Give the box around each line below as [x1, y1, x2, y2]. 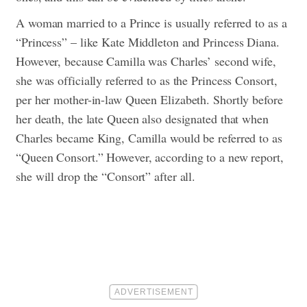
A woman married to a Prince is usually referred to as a [16, 14, 287, 32]
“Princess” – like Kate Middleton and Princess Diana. [16, 34, 280, 51]
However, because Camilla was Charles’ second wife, [16, 53, 276, 70]
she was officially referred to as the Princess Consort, [16, 72, 278, 89]
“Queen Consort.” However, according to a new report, [16, 149, 284, 166]
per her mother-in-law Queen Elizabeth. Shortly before [16, 91, 283, 108]
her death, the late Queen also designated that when [16, 110, 269, 127]
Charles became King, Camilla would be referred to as [16, 130, 282, 147]
